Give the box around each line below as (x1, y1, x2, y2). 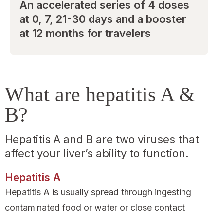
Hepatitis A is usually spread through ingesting (5, 187, 191, 198)
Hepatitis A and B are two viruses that (5, 133, 199, 146)
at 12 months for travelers (19, 27, 151, 40)
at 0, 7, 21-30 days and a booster (19, 13, 186, 26)
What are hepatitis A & (5, 83, 195, 106)
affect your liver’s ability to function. (5, 147, 189, 160)
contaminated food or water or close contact (5, 202, 185, 213)
